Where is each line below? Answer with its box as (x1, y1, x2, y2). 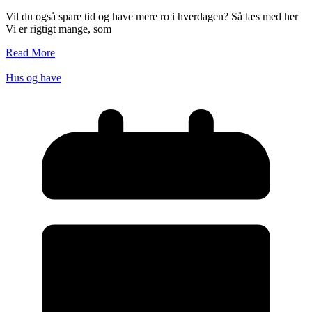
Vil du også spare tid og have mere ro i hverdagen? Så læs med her (6, 10, 298, 23)
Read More (6, 47, 55, 59)
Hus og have (6, 72, 61, 84)
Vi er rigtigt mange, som (6, 23, 111, 36)
